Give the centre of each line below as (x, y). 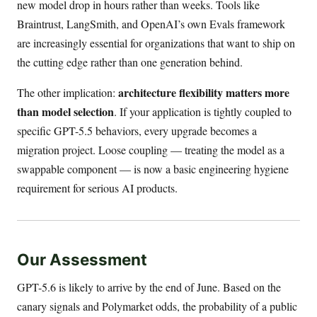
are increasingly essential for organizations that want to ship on (156, 42)
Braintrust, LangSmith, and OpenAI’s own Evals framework (151, 23)
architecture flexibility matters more (204, 92)
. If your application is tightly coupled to (203, 111)
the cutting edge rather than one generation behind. (130, 62)
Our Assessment (82, 260)
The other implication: (68, 92)
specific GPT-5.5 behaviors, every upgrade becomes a (137, 130)
